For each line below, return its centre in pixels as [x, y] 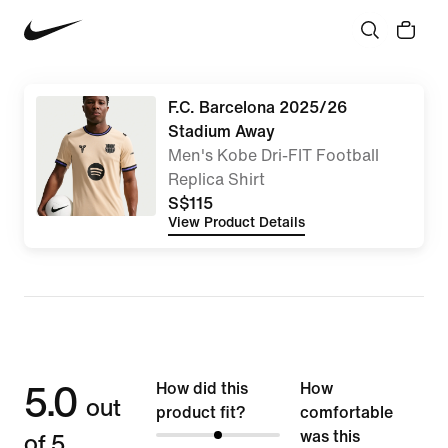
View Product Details [236, 222]
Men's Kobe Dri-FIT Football [273, 155]
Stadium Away [221, 131]
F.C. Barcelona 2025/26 [257, 107]
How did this [202, 388]
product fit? [201, 412]
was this [330, 436]
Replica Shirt [216, 179]
